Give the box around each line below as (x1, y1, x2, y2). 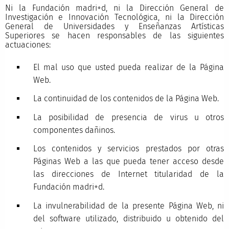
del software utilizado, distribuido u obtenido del (33, 213, 224, 223)
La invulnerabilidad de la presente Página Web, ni (33, 200, 224, 211)
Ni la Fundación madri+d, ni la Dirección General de (5, 3, 224, 13)
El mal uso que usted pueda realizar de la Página (33, 62, 224, 72)
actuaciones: (5, 40, 51, 50)
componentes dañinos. (33, 125, 115, 135)
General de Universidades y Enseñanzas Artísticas (5, 21, 224, 32)
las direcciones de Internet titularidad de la (33, 169, 224, 179)
